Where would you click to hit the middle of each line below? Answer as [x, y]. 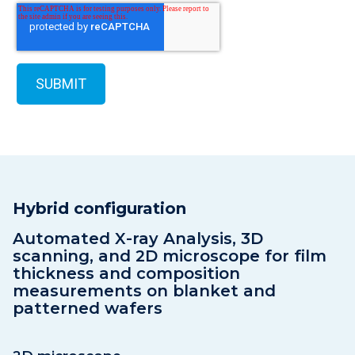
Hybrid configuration [99, 208]
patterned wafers [88, 308]
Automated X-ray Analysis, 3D [138, 238]
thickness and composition [126, 273]
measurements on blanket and [144, 290]
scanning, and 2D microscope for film [170, 256]
